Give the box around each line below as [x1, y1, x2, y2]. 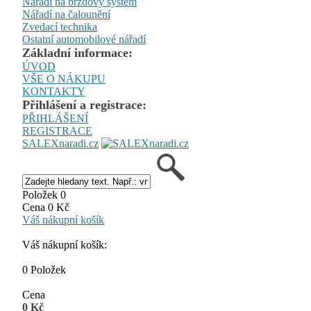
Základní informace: [22, 46, 133, 60]
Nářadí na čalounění [22, 8, 110, 20]
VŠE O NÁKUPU [22, 73, 106, 85]
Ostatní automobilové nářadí [22, 33, 146, 45]
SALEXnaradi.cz [22, 137, 99, 149]
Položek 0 [22, 189, 66, 201]
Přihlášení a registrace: [22, 98, 146, 112]
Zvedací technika [22, 21, 97, 33]
